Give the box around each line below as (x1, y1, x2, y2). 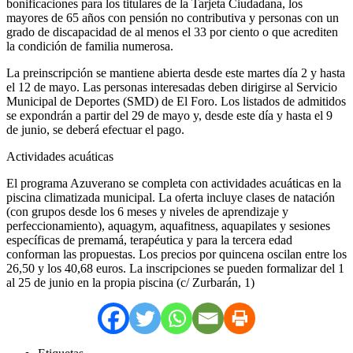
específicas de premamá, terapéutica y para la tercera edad (6, 232, 292, 247)
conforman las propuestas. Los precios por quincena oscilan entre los (6, 247, 347, 261)
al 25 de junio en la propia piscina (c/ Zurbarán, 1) (6, 275, 255, 289)
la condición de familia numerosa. (6, 39, 173, 53)
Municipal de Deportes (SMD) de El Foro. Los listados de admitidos (6, 94, 346, 108)
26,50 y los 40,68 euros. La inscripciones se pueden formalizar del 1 (6, 261, 344, 275)
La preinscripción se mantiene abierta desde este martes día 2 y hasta (6, 65, 345, 80)
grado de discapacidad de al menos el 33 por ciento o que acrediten (6, 24, 338, 39)
